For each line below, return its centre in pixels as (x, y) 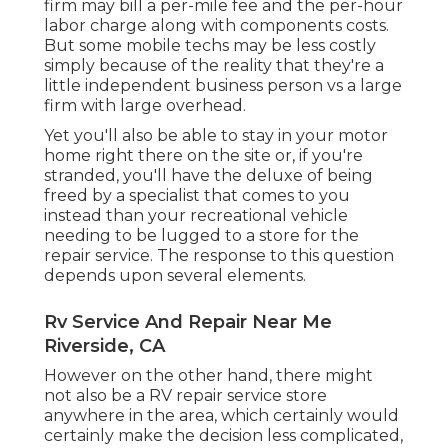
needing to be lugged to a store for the (201, 235)
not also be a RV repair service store (185, 395)
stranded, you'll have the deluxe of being (208, 175)
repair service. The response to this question (219, 255)
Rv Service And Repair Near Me (188, 321)
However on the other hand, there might (208, 375)
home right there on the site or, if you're (203, 155)
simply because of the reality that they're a (214, 65)
